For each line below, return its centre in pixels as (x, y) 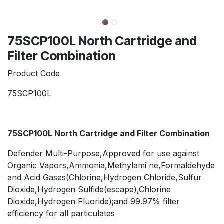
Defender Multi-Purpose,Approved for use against (103, 153)
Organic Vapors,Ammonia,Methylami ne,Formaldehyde (111, 165)
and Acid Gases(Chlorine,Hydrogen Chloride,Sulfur (105, 177)
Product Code (34, 73)
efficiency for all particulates (61, 213)
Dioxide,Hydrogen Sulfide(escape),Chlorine (89, 189)
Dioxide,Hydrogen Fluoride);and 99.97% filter (94, 201)
